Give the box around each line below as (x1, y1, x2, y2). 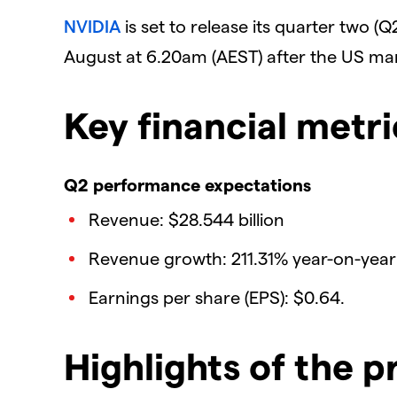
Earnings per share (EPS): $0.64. (89, 286, 345, 308)
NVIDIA (64, 14, 121, 36)
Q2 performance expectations (64, 174, 311, 196)
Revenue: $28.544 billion (89, 208, 284, 230)
